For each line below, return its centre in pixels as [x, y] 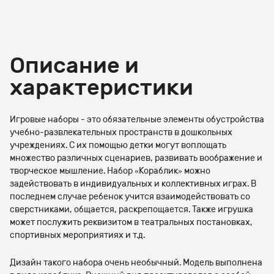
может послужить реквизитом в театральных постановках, [131, 222]
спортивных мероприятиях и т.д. [77, 235]
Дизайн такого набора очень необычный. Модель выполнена [136, 263]
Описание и [74, 65]
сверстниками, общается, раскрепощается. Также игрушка [131, 209]
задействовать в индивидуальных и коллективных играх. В [133, 184]
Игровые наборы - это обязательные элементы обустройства [137, 120]
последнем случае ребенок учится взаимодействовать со [130, 197]
